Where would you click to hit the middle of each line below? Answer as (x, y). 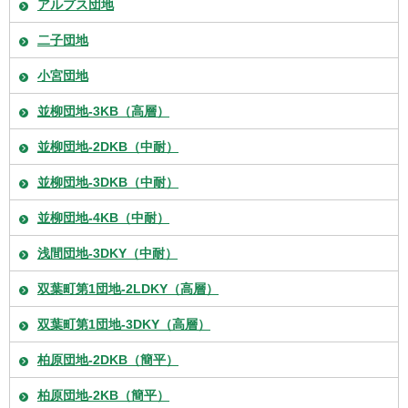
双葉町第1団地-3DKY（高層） (124, 324)
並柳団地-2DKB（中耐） (108, 146)
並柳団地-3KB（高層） (103, 111)
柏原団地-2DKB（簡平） (108, 359)
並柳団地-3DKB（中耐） (108, 182)
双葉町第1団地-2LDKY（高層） (128, 288)
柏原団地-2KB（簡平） (103, 395)
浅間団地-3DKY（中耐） (107, 253)
